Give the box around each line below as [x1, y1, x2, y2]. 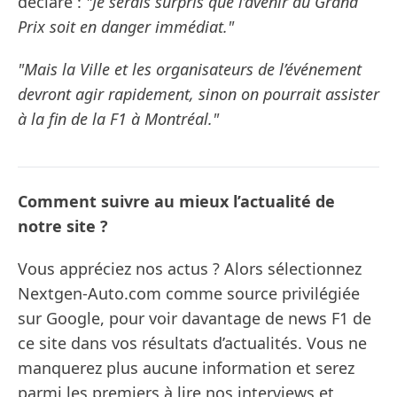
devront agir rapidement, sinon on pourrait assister [18, 83, 379, 105]
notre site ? [18, 215, 108, 237]
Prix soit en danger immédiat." [18, 16, 234, 38]
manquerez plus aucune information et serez [18, 357, 354, 379]
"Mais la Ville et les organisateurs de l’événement [18, 58, 362, 81]
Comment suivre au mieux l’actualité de [18, 191, 335, 213]
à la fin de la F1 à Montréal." [18, 108, 219, 130]
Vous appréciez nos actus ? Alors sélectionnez [18, 258, 362, 280]
